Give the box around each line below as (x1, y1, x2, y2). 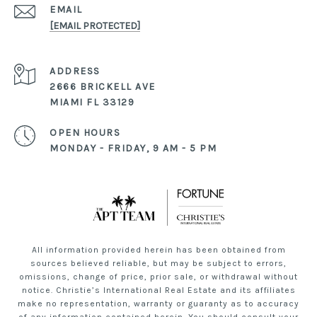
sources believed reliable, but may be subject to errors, (30, 258, 287, 269)
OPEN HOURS (50, 127, 120, 139)
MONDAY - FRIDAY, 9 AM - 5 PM (50, 142, 217, 155)
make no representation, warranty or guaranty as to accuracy (18, 299, 299, 309)
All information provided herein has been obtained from (31, 245, 286, 255)
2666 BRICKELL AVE (50, 81, 156, 93)
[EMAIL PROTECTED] (50, 20, 140, 33)
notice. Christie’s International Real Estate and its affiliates (21, 285, 296, 296)
